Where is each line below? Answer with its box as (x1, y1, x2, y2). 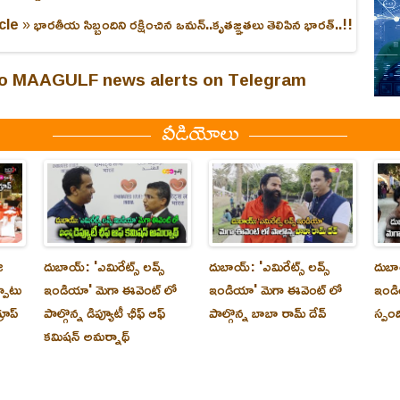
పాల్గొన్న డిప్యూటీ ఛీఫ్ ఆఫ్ (44, 298, 165, 326)
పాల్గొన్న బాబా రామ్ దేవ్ (209, 298, 326, 326)
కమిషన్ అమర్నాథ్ (44, 321, 129, 349)
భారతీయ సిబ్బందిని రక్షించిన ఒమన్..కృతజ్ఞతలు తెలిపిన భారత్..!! (34, 10, 353, 37)
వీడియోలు (162, 111, 238, 157)
